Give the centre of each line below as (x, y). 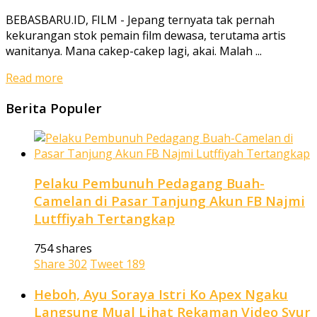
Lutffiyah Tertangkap (104, 219)
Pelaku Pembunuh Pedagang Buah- (149, 183)
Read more (34, 78)
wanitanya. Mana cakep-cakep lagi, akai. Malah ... (134, 51)
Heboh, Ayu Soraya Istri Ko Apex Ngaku (161, 294)
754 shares (63, 249)
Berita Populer (54, 108)
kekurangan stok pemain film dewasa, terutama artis (146, 36)
